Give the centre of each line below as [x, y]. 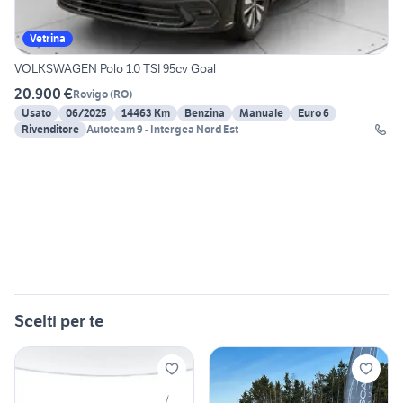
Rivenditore [50, 130]
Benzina [205, 113]
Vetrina [48, 39]
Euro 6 [313, 113]
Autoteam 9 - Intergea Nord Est [162, 130]
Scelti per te [59, 321]
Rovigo [90, 94]
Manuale [261, 113]
